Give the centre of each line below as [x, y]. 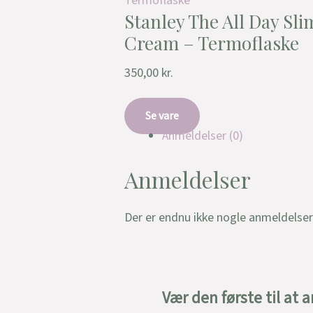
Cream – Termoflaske [212, 43]
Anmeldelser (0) [203, 136]
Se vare [162, 116]
